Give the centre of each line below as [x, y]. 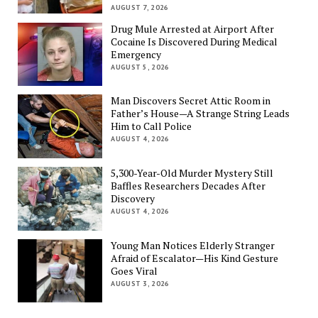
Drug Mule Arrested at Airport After [193, 28]
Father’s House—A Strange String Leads [201, 114]
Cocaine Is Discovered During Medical [194, 41]
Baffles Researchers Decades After [188, 185]
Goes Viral [135, 270]
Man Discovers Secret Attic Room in [191, 101]
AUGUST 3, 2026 [140, 283]
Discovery [133, 198]
